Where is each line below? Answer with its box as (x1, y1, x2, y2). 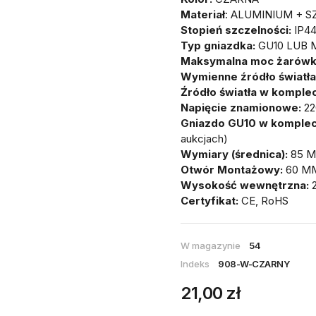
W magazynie (181, 239, 241, 251)
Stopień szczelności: (181, 23, 291, 37)
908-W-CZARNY (218, 257, 289, 269)
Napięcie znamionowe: (181, 100, 301, 114)
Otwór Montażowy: (181, 162, 283, 176)
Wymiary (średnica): (181, 147, 291, 161)
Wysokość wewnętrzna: (181, 178, 309, 192)
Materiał (181, 7, 225, 21)
